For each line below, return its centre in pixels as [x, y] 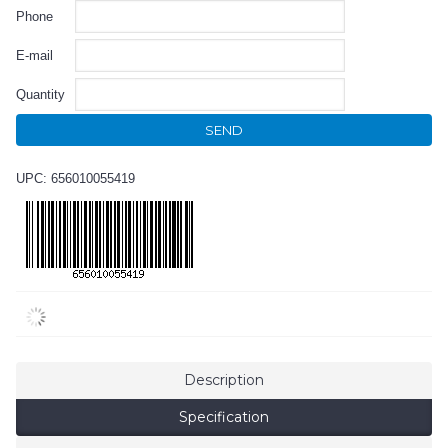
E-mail [34, 55]
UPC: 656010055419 [75, 178]
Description [224, 380]
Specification [224, 417]
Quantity [40, 94]
